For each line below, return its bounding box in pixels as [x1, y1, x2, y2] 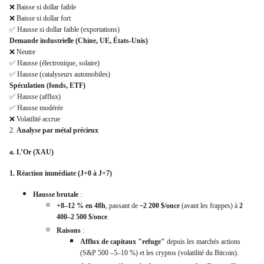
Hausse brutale [33, 190, 78, 199]
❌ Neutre [9, 48, 35, 57]
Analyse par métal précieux [16, 126, 98, 135]
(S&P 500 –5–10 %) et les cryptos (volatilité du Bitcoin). [80, 249, 239, 258]
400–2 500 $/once [57, 213, 107, 222]
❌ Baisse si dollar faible [9, 3, 76, 12]
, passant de [105, 202, 140, 210]
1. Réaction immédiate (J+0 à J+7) [9, 169, 112, 177]
